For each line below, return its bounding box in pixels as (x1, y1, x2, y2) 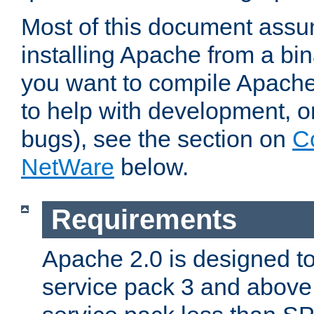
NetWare (21, 153, 114, 181)
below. (114, 153, 189, 181)
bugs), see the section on (21, 125, 292, 153)
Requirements (50, 204, 237, 235)
